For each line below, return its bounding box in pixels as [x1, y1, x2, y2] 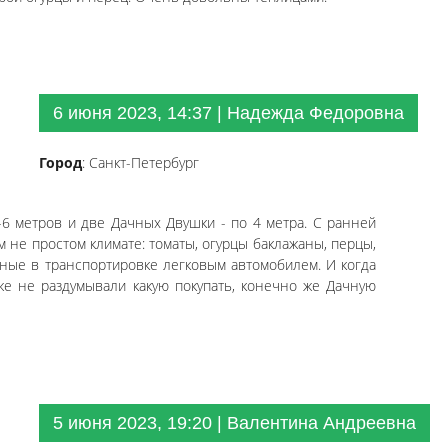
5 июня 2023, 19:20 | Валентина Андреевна [53, 413, 416, 433]
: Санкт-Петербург [82, 153, 199, 172]
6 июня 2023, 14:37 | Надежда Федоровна [53, 103, 404, 123]
